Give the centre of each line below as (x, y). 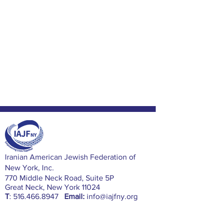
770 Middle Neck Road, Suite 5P (59, 178)
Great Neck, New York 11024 (53, 187)
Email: (74, 196)
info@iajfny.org (112, 196)
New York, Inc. (29, 168)
